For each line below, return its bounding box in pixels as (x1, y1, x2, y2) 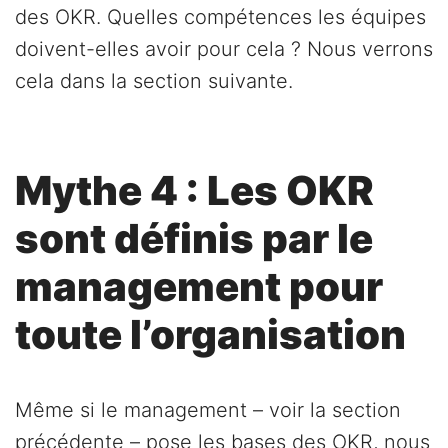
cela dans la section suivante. (15, 68, 293, 93)
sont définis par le (15, 213, 373, 263)
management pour (15, 261, 383, 311)
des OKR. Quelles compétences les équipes (15, 4, 426, 29)
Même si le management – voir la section (15, 397, 401, 422)
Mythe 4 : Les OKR (15, 165, 374, 215)
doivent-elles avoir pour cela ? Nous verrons (15, 36, 433, 61)
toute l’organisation (15, 309, 406, 359)
